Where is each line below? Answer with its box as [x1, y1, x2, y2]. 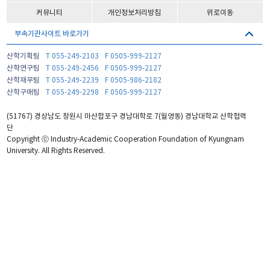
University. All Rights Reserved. [7, 146, 105, 155]
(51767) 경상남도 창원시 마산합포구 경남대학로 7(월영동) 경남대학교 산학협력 [7, 112, 247, 121]
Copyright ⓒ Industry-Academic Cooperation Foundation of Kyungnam [7, 135, 245, 143]
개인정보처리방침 [108, 8, 162, 17]
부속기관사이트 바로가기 [14, 30, 89, 38]
